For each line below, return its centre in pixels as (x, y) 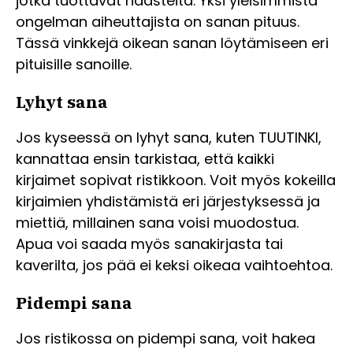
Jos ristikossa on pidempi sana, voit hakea (165, 339)
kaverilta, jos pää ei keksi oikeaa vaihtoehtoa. (174, 266)
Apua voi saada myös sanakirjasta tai (149, 244)
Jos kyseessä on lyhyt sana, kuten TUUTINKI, (169, 138)
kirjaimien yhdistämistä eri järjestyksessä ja (168, 202)
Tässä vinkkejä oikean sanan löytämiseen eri (172, 43)
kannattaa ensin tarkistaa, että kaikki (145, 159)
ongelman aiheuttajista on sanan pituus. (158, 22)
